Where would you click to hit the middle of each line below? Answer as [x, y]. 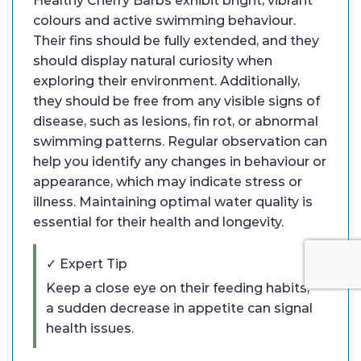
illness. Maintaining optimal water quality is [173, 202]
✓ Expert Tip [87, 264]
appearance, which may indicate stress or [168, 182]
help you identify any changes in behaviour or [180, 162]
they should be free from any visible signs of [176, 102]
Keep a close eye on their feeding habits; [178, 288]
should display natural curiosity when [153, 61]
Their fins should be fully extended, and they [176, 41]
